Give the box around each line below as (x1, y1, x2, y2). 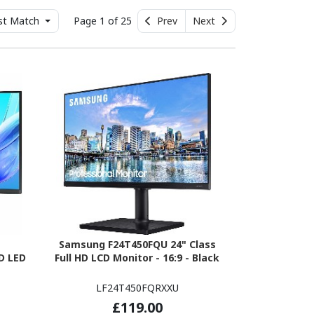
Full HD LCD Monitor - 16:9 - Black (55, 250, 220, 264)
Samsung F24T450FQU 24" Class (58, 237, 216, 251)
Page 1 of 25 (73, 14, 135, 28)
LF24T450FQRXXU (95, 280, 179, 294)
